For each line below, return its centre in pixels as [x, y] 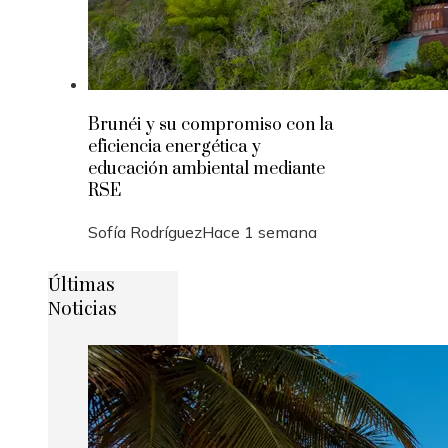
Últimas [81, 283]
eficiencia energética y [174, 147]
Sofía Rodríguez [145, 232]
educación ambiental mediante [206, 169]
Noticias [82, 307]
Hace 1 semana [259, 232]
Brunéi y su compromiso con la [210, 125]
